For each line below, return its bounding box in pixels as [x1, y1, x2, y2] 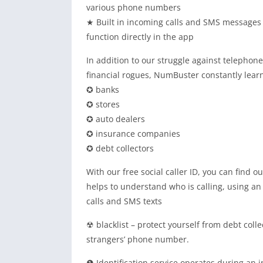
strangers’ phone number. [86, 234, 189, 245]
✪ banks [86, 84, 119, 95]
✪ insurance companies [86, 128, 180, 139]
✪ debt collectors [86, 143, 154, 154]
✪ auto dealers [86, 113, 145, 124]
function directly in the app [86, 31, 194, 42]
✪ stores [86, 99, 120, 110]
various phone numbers [86, 2, 181, 13]
